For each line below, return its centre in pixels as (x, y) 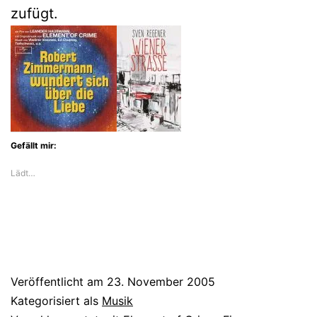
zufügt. (34, 13)
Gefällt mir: (34, 145)
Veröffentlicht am (59, 281)
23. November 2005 (161, 281)
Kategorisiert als (56, 300)
